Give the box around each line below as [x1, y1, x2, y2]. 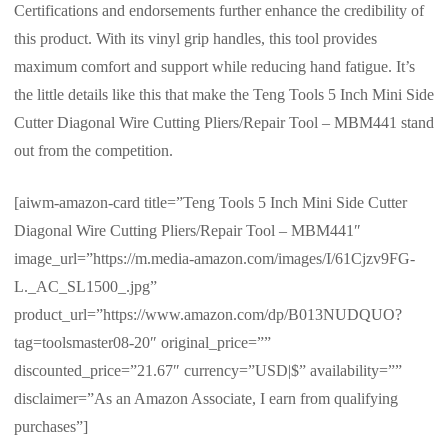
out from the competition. [14, 142, 173, 160]
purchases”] [14, 418, 88, 436]
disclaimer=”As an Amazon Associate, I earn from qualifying [14, 390, 398, 408]
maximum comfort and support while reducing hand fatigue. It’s [14, 58, 415, 76]
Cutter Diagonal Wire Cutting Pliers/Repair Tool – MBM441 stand [14, 114, 434, 132]
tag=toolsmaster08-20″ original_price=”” [14, 334, 271, 352]
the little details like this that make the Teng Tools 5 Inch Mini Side [14, 86, 434, 104]
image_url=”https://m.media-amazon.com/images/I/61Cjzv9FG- [14, 250, 415, 268]
